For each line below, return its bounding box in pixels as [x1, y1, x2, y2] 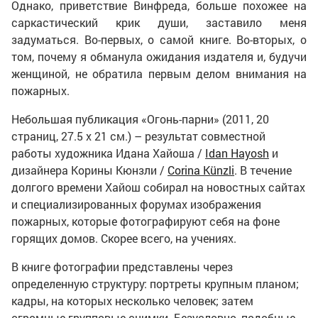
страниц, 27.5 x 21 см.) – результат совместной [11, 128, 265, 143]
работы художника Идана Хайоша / [11, 146, 205, 160]
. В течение [234, 163, 292, 177]
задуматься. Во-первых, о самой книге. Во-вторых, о [11, 32, 307, 47]
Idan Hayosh [205, 146, 269, 160]
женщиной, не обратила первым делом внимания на [11, 66, 307, 81]
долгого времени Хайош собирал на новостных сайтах [11, 180, 305, 194]
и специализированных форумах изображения [11, 197, 261, 212]
